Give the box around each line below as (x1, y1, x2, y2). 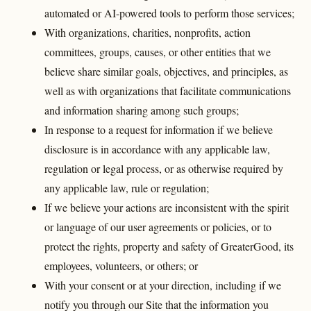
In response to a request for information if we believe (44, 122, 273, 137)
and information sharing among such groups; (44, 103, 239, 117)
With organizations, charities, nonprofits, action (44, 25, 251, 40)
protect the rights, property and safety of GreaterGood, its (44, 239, 294, 253)
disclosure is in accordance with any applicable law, (44, 142, 270, 156)
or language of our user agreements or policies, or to (44, 219, 271, 234)
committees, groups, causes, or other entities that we (44, 44, 271, 59)
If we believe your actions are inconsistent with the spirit (44, 200, 289, 215)
